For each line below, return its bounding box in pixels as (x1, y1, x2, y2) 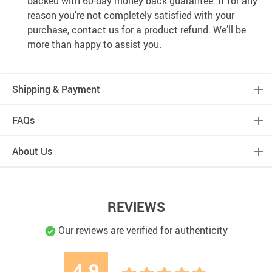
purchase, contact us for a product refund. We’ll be (27, 23, 246, 37)
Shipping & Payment (12, 83, 100, 97)
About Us (12, 144, 52, 158)
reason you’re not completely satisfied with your (27, 8, 234, 22)
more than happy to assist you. (27, 38, 161, 52)
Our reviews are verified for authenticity (55, 223, 228, 237)
